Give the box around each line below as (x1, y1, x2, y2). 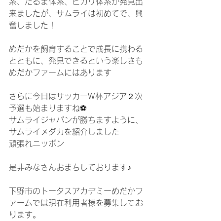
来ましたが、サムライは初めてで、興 (9, 9, 143, 18)
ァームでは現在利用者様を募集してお (9, 199, 143, 207)
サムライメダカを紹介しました (9, 128, 119, 136)
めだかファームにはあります (9, 69, 111, 77)
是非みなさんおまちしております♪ (9, 163, 131, 172)
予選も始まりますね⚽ (9, 104, 87, 112)
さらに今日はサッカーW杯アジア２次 (9, 92, 143, 101)
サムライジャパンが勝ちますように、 (9, 116, 143, 124)
